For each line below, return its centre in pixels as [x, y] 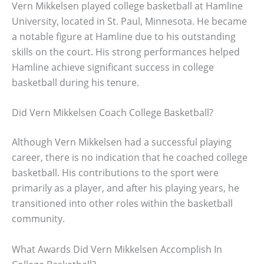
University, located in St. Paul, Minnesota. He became [129, 21]
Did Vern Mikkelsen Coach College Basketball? [113, 113]
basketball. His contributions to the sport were [115, 173]
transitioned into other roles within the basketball [122, 204]
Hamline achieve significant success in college [113, 67]
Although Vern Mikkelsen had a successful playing [122, 142]
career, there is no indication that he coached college [130, 158]
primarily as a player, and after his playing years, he [126, 188]
